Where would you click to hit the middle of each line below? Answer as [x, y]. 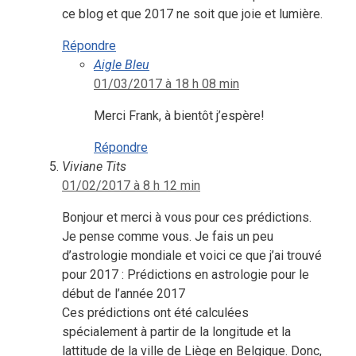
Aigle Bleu [122, 64]
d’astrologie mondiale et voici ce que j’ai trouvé [192, 255]
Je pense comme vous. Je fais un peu [168, 236]
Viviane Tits [94, 166]
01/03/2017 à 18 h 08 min [166, 83]
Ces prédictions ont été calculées [155, 312]
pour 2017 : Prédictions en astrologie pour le [186, 274]
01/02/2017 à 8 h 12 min [131, 185]
